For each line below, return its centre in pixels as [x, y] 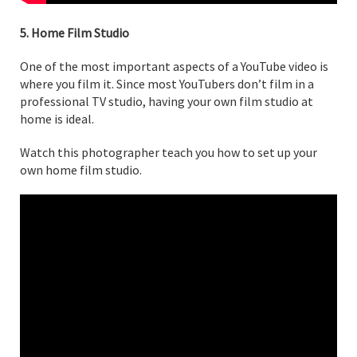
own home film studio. [81, 169]
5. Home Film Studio [75, 32]
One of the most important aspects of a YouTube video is [174, 66]
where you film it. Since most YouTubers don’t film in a [167, 83]
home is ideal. [57, 118]
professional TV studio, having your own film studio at [167, 101]
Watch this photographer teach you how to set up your [169, 152]
